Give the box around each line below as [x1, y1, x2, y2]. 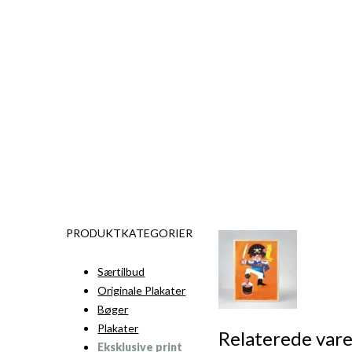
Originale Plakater [97, 284, 186, 297]
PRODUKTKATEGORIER [66, 226, 193, 240]
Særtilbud [97, 265, 145, 278]
